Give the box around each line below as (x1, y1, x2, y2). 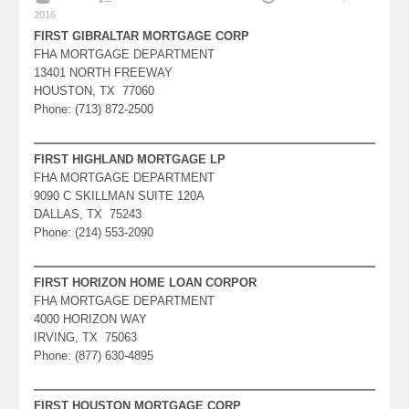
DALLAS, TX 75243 (34, 206, 142, 221)
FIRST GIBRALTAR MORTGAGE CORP (34, 28, 250, 43)
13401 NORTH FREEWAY (34, 65, 173, 79)
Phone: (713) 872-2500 (34, 101, 154, 116)
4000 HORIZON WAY (34, 311, 148, 326)
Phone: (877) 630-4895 (34, 348, 154, 362)
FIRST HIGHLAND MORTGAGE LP (34, 152, 226, 166)
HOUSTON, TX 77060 (34, 83, 155, 98)
